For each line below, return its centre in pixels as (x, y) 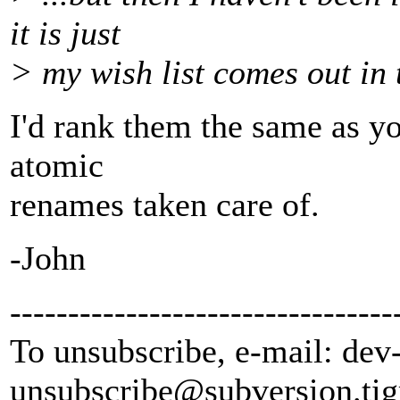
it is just (65, 33)
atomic (57, 166)
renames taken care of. (165, 205)
